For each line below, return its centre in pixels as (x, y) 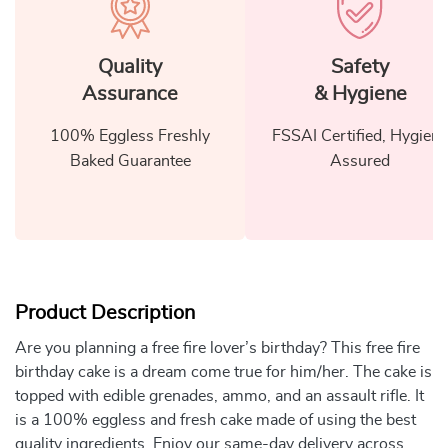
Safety (360, 66)
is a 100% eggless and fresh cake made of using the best (215, 419)
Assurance (130, 93)
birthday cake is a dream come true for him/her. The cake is (223, 371)
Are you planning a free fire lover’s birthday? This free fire (217, 347)
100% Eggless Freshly (130, 135)
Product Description (105, 312)
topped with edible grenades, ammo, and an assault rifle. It (219, 395)
